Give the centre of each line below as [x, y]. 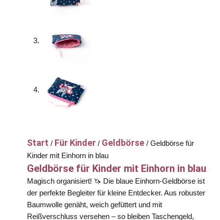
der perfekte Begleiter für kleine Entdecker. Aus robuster [116, 193]
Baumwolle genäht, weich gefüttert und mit [95, 205]
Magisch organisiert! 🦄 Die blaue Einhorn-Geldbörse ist [116, 181]
